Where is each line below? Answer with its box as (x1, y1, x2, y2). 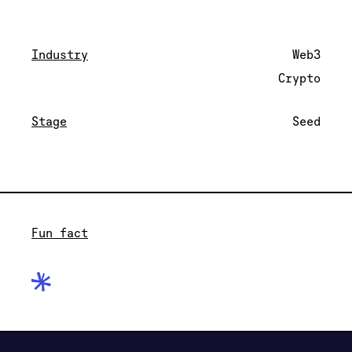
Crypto (278, 70, 321, 86)
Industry (31, 46, 88, 62)
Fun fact (31, 225, 88, 240)
